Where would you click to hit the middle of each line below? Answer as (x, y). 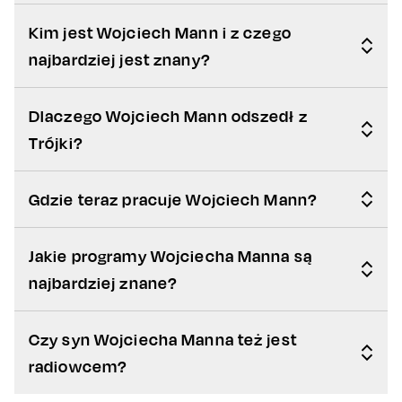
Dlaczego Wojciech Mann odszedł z (168, 116)
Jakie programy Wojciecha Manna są (171, 256)
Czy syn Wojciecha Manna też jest (163, 340)
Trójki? (56, 143)
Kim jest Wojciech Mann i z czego (160, 33)
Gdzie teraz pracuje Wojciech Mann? (174, 200)
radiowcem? (79, 367)
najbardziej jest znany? (120, 60)
